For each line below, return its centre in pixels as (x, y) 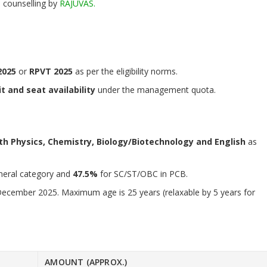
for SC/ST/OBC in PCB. (143, 174)
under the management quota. (156, 90)
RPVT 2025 (51, 71)
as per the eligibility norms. (125, 71)
